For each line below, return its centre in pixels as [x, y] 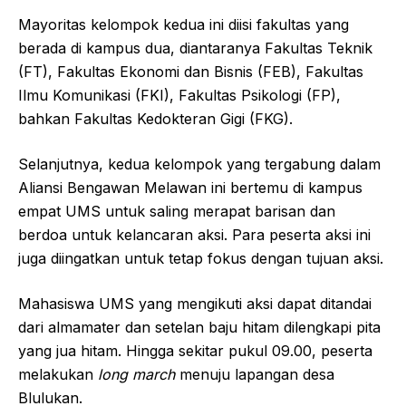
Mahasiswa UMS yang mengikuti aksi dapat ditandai [195, 304]
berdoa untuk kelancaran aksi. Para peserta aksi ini [194, 235]
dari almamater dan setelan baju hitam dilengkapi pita [199, 328]
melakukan [58, 375]
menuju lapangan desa [257, 375]
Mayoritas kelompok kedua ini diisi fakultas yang [184, 25]
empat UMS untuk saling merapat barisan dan [177, 212]
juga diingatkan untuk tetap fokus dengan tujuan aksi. [201, 259]
